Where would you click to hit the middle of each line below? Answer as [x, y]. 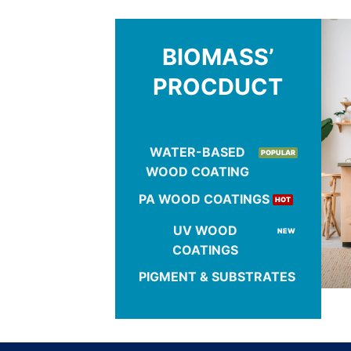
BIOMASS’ [218, 57]
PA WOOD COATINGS [204, 199]
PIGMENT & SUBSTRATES [217, 277]
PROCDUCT [218, 87]
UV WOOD [205, 230]
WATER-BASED [197, 152]
